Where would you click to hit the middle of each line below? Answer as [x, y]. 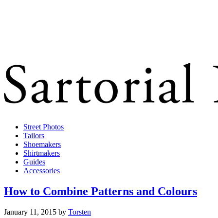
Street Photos [44, 127]
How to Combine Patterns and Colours [100, 191]
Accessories [42, 171]
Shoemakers [42, 144]
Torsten [80, 212]
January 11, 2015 [30, 212]
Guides [34, 162]
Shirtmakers [42, 153]
